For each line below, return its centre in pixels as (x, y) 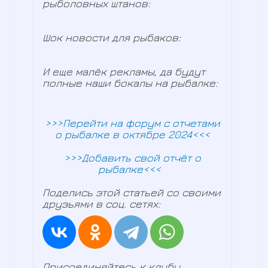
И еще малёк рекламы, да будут (124, 72)
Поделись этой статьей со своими (132, 193)
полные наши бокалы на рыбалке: (130, 83)
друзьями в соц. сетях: (101, 204)
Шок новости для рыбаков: (112, 38)
